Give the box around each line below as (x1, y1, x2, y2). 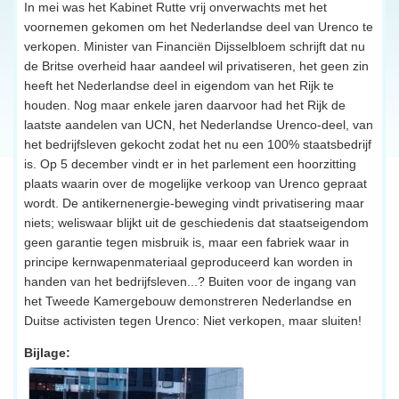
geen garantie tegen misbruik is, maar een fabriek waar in (24, 234, 349, 249)
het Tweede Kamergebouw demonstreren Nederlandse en (24, 293, 352, 308)
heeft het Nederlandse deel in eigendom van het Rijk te (24, 77, 334, 93)
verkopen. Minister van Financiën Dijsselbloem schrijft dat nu (24, 38, 365, 53)
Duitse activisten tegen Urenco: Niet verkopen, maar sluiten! (24, 313, 362, 328)
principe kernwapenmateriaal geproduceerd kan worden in (24, 254, 353, 269)
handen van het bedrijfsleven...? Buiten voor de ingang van (24, 273, 356, 289)
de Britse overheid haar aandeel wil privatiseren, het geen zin (24, 58, 369, 73)
